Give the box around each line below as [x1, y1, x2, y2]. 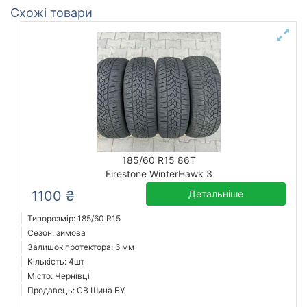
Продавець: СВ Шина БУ [27, 285, 125, 296]
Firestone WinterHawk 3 [105, 168, 212, 180]
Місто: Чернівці [27, 271, 90, 282]
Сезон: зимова [27, 228, 86, 238]
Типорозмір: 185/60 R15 [27, 213, 121, 224]
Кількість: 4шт [27, 256, 84, 267]
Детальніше [188, 188, 244, 200]
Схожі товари [10, 5, 93, 21]
